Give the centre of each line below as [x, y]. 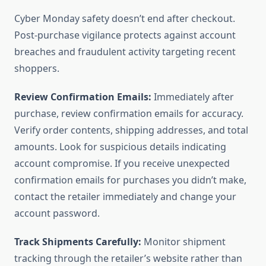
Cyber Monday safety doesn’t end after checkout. [125, 19]
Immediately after [193, 97]
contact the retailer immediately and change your [125, 197]
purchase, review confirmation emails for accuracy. [129, 114]
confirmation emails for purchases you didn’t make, [130, 180]
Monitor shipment [183, 242]
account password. [57, 213]
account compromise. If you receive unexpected [122, 164]
